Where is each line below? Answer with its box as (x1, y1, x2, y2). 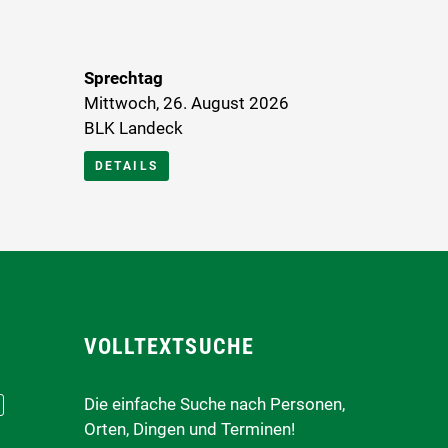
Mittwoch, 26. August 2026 (83, 92, 289, 113)
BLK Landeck (83, 117, 183, 138)
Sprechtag (83, 67, 163, 88)
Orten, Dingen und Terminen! (83, 418, 295, 439)
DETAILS (94, 158, 159, 173)
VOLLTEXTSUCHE (83, 332, 255, 359)
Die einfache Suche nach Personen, (83, 393, 345, 414)
